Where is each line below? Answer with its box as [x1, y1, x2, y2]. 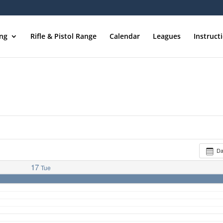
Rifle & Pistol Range [30, 31, 97, 41]
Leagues [153, 31, 181, 41]
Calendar [110, 31, 140, 41]
